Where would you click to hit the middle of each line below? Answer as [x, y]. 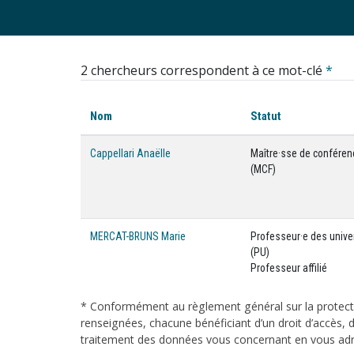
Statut [266, 116]
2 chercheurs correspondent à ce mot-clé [203, 70]
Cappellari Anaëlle [130, 153]
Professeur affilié [289, 268]
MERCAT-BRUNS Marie [138, 236]
